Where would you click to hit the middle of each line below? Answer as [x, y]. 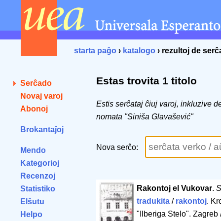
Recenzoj [38, 176]
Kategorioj [40, 163]
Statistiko [38, 189]
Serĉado [36, 83]
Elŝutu [32, 202]
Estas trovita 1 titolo [147, 81]
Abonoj [34, 109]
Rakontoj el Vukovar [174, 188]
